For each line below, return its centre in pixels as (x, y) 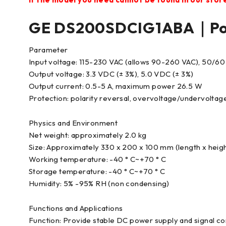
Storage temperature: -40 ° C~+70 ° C (97, 171)
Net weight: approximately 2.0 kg (88, 135)
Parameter (48, 49)
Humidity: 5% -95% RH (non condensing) (99, 183)
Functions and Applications (76, 208)
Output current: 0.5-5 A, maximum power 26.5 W (116, 86)
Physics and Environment (73, 123)
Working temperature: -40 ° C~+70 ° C (98, 159)
